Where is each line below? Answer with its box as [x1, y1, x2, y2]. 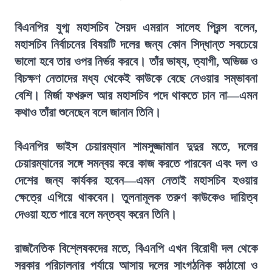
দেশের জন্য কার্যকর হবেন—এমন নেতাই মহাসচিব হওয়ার [15, 174, 257, 187]
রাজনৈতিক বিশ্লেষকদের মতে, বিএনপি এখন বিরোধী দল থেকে [15, 242, 257, 255]
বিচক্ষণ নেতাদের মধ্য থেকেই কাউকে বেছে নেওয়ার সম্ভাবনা [15, 72, 257, 85]
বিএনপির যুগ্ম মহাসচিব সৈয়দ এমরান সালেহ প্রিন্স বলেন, [15, 21, 257, 34]
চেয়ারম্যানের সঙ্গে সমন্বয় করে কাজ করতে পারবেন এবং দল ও [15, 157, 257, 170]
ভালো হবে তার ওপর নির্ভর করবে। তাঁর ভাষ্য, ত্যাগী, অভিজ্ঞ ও [15, 55, 257, 68]
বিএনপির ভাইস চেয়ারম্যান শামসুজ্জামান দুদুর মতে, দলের [15, 140, 257, 153]
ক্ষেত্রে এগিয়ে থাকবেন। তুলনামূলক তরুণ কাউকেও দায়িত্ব [15, 191, 257, 204]
